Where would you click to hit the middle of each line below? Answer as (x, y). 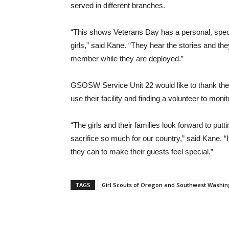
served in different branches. (118, 5)
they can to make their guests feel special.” (142, 152)
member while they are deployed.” (127, 59)
